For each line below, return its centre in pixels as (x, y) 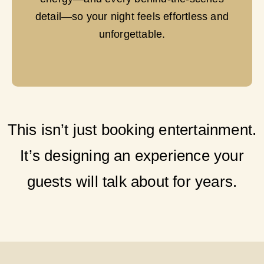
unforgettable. (132, 34)
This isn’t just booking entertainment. (132, 130)
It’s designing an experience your (132, 156)
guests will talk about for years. (132, 182)
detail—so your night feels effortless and (132, 16)
